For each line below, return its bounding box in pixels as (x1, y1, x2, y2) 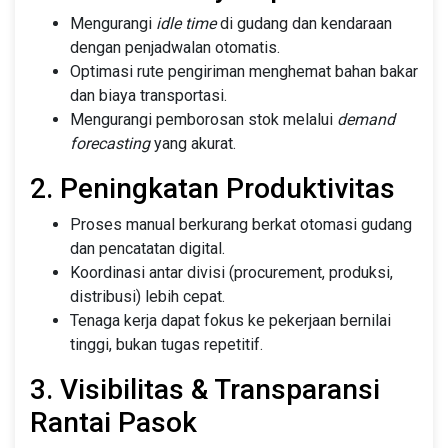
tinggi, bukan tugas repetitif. (70, 334, 263, 354)
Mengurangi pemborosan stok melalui (70, 109, 337, 129)
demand (337, 109, 395, 129)
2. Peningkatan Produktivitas (30, 171, 395, 205)
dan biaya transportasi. (70, 85, 227, 105)
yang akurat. (150, 133, 236, 153)
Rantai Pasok (30, 405, 197, 439)
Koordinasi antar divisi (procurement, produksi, (70, 262, 393, 282)
